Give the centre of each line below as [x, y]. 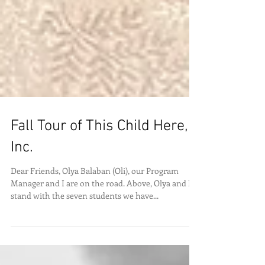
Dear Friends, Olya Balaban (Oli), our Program [95, 187]
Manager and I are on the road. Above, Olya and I [101, 199]
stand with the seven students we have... [85, 211]
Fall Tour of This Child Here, [99, 142]
